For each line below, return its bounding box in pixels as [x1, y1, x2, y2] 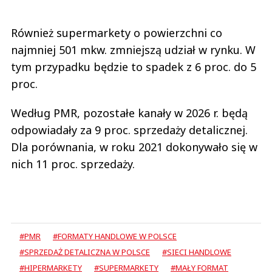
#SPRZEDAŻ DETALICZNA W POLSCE [19, 246, 150, 257]
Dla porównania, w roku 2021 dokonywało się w [11, 140, 257, 154]
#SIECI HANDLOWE [162, 246, 231, 257]
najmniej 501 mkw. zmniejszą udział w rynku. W [11, 42, 256, 57]
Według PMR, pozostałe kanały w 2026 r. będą [11, 106, 248, 120]
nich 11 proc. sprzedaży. [11, 157, 135, 171]
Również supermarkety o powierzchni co [11, 25, 222, 40]
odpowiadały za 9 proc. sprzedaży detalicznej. [11, 123, 248, 137]
